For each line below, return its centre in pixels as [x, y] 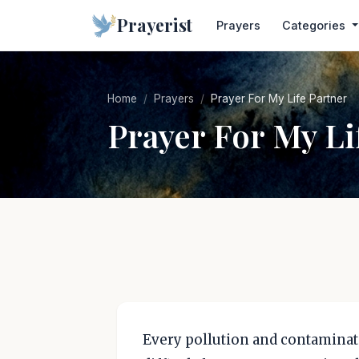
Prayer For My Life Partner [279, 99]
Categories [315, 25]
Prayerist [155, 25]
